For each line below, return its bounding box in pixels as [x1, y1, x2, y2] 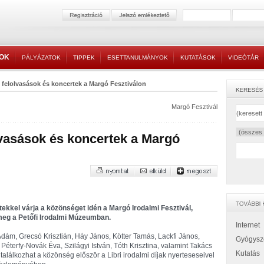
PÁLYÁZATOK [22, 54, 61, 61]
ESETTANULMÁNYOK [107, 54, 168, 61]
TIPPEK [73, 54, 95, 61]
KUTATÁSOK [180, 54, 216, 61]
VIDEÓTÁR [228, 54, 259, 61]
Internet [236, 221, 260, 229]
